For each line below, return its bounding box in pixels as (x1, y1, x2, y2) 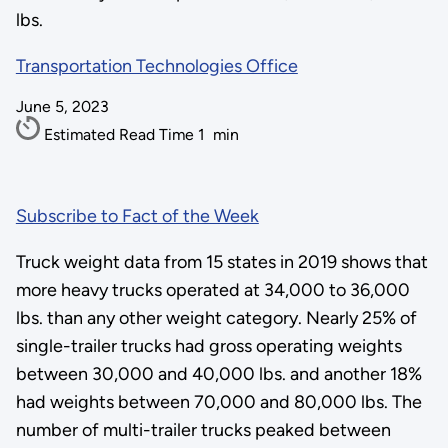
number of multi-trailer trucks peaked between (15, 418, 391, 441)
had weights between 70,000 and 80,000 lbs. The (15, 390, 422, 413)
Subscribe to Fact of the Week (15, 204, 259, 227)
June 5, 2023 (15, 97, 109, 116)
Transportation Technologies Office (15, 55, 298, 77)
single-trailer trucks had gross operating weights (15, 334, 402, 357)
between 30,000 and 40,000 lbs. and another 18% (15, 362, 422, 385)
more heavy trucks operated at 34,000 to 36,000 (15, 278, 410, 301)
